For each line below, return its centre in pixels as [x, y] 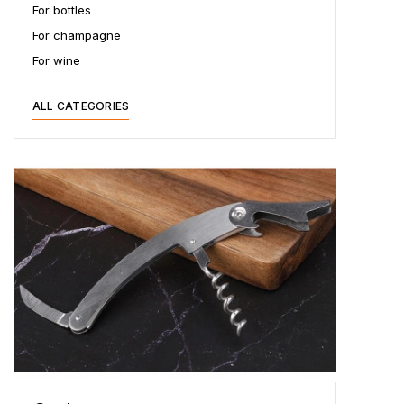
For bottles [62, 9]
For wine [56, 60]
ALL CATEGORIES [81, 106]
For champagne [77, 35]
